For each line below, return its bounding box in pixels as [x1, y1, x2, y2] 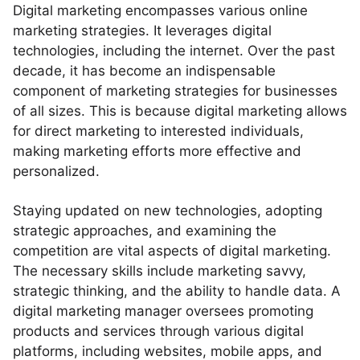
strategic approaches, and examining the [13, 223, 276, 239]
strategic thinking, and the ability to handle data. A [13, 283, 341, 299]
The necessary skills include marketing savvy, [13, 263, 306, 279]
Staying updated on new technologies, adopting [13, 202, 322, 219]
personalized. [13, 163, 100, 179]
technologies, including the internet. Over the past [13, 43, 335, 59]
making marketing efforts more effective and [13, 143, 301, 159]
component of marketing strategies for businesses [13, 83, 337, 99]
